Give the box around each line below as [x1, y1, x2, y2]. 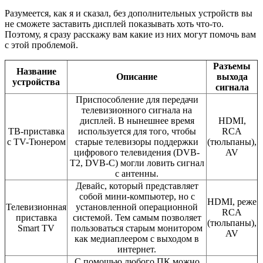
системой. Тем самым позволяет [72, 213, 201, 223]
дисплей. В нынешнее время [79, 116, 194, 126]
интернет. [117, 244, 156, 255]
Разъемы [213, 61, 251, 72]
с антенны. [115, 168, 159, 179]
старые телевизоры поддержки [75, 137, 198, 147]
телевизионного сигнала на [82, 105, 192, 116]
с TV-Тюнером [6, 137, 66, 147]
